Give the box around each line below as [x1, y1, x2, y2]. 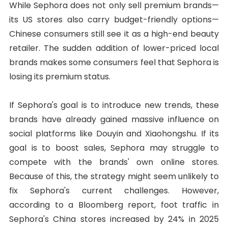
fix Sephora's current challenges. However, [9, 184, 219, 196]
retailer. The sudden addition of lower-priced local [9, 42, 219, 54]
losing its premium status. [9, 70, 110, 82]
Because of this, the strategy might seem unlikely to [9, 170, 219, 182]
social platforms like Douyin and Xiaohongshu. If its [9, 127, 219, 139]
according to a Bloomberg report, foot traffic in [9, 198, 219, 211]
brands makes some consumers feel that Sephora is [9, 56, 219, 68]
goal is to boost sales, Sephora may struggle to [9, 141, 219, 154]
